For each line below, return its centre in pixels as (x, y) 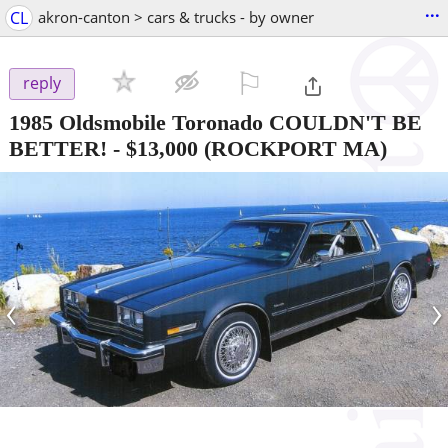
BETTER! (58, 148)
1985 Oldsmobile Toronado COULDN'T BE (215, 122)
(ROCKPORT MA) (292, 148)
